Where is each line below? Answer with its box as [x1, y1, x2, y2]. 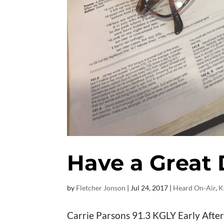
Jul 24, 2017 [130, 183, 168, 192]
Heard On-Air [173, 183, 216, 192]
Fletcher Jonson [76, 183, 126, 192]
